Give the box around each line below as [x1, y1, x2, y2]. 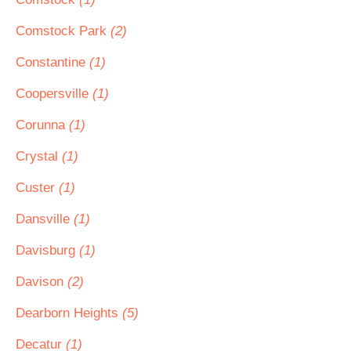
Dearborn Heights [16, 306, 122, 320]
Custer [16, 180, 59, 195]
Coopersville [16, 86, 92, 101]
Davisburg [16, 243, 79, 258]
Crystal [16, 149, 62, 164]
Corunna [16, 118, 69, 132]
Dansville [16, 212, 74, 226]
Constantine [16, 55, 89, 70]
